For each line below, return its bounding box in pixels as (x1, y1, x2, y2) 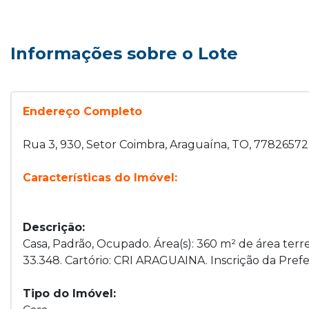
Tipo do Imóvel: (23, 287, 116, 300)
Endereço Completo (23, 105, 142, 118)
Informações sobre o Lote (10, 43, 238, 63)
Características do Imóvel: (23, 171, 177, 184)
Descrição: (23, 221, 85, 234)
